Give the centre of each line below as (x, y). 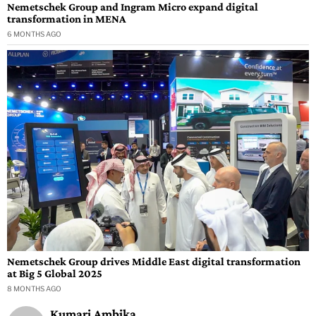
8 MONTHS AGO (34, 289)
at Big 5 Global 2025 (55, 274)
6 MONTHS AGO (34, 34)
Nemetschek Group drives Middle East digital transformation (154, 262)
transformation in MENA (67, 18)
